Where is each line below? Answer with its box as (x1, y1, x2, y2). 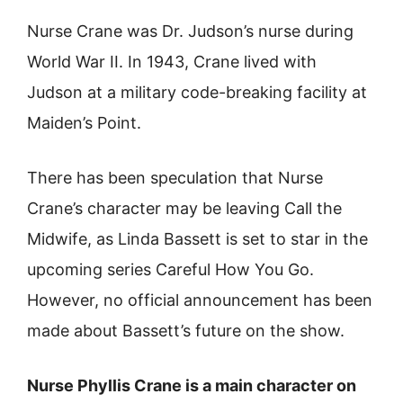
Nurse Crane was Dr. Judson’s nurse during (27, 22, 354, 40)
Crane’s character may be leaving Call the (27, 199, 342, 218)
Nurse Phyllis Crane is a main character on (27, 376, 356, 395)
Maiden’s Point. (27, 113, 141, 132)
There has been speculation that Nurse (27, 168, 323, 187)
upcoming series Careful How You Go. (27, 260, 314, 279)
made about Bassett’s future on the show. (27, 321, 345, 340)
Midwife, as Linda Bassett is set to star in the (27, 229, 368, 248)
